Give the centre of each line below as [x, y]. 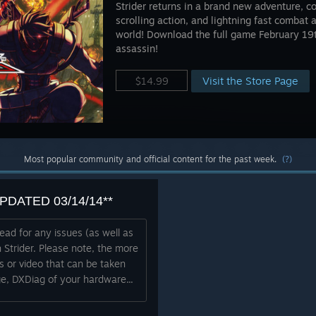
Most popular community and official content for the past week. [153, 159]
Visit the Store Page [251, 81]
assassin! [137, 48]
